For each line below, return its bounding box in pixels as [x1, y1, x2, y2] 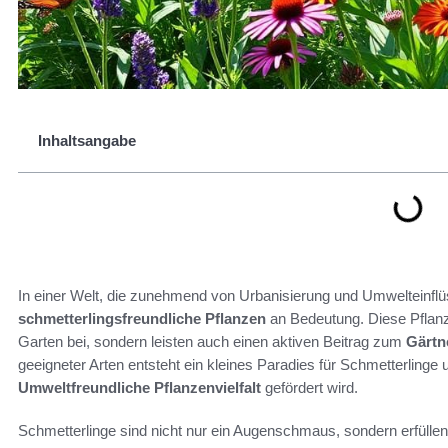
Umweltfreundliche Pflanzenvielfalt [18, 379, 261, 396]
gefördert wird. [261, 379, 358, 396]
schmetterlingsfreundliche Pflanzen [18, 310, 266, 327]
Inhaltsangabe [38, 132, 136, 149]
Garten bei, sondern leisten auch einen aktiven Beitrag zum [18, 333, 406, 350]
